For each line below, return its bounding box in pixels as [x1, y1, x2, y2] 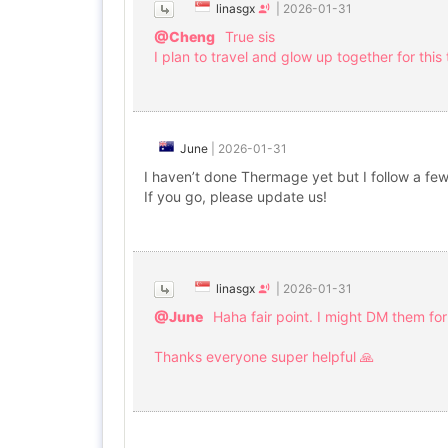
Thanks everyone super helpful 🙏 [154, 348, 374, 365]
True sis [225, 28, 275, 45]
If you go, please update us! [144, 188, 327, 205]
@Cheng [154, 28, 215, 45]
